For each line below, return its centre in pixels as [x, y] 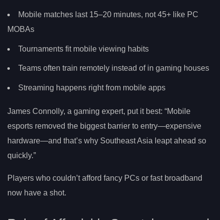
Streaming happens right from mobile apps [92, 88]
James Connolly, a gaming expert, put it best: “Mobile [99, 111]
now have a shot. [37, 192]
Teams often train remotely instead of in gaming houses [114, 68]
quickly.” [22, 155]
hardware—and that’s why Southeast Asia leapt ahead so [107, 140]
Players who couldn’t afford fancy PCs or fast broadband [105, 178]
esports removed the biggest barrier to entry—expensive [104, 126]
